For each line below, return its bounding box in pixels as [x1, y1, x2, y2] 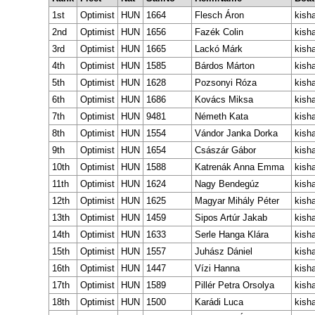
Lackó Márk [195, 43, 243, 54]
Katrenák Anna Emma [195, 161, 284, 172]
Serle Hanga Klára [195, 229, 269, 240]
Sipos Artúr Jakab [195, 212, 267, 223]
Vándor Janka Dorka [195, 127, 278, 139]
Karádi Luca [195, 296, 243, 307]
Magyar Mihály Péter [195, 195, 279, 206]
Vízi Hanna [195, 262, 240, 274]
